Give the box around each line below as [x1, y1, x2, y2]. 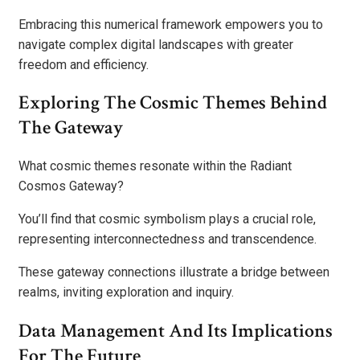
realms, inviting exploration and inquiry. [18, 284, 234, 301]
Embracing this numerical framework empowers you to [18, 16, 323, 32]
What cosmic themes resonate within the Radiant [18, 158, 292, 174]
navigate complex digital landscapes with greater [18, 36, 293, 52]
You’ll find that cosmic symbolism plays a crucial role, [18, 211, 316, 227]
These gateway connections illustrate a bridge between [18, 264, 329, 280]
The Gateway [18, 115, 123, 141]
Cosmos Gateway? [18, 178, 124, 194]
